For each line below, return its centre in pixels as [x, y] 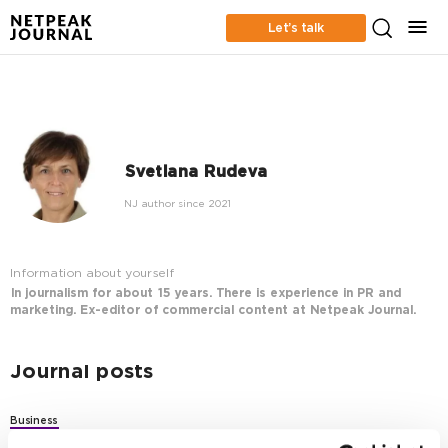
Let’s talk [296, 27]
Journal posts [81, 373]
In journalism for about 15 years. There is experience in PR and [205, 294]
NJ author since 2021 [177, 204]
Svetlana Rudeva [195, 172]
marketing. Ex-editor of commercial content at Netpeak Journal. [213, 311]
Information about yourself [92, 274]
